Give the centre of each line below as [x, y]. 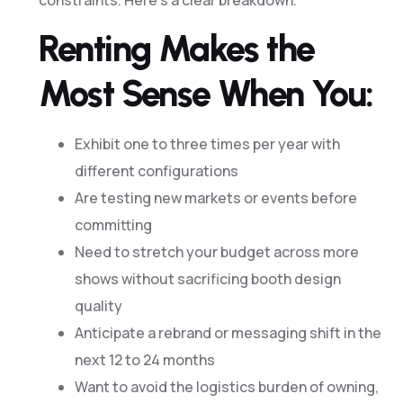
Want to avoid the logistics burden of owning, [226, 387]
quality [98, 306]
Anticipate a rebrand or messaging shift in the [228, 333]
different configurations [156, 171]
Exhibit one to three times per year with [207, 144]
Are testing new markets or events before [215, 198]
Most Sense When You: [206, 94]
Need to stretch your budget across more [216, 252]
